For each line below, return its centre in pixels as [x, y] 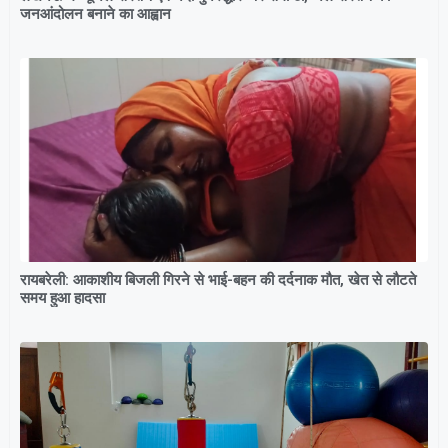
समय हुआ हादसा [62, 297]
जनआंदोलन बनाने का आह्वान [95, 13]
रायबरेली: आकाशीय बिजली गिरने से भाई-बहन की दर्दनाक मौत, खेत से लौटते [218, 279]
